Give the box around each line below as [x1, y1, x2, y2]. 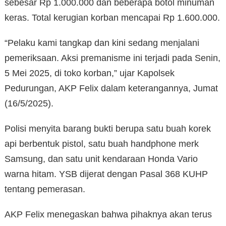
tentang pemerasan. [5, 184, 85, 194]
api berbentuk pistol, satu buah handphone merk [5, 138, 199, 149]
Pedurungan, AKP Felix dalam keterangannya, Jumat [5, 83, 218, 93]
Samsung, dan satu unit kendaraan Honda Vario [5, 153, 198, 164]
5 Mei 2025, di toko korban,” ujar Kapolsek [5, 68, 175, 78]
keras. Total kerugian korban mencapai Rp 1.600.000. [5, 12, 220, 23]
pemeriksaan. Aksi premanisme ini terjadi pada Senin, [5, 52, 220, 63]
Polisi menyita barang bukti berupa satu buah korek [5, 123, 211, 134]
